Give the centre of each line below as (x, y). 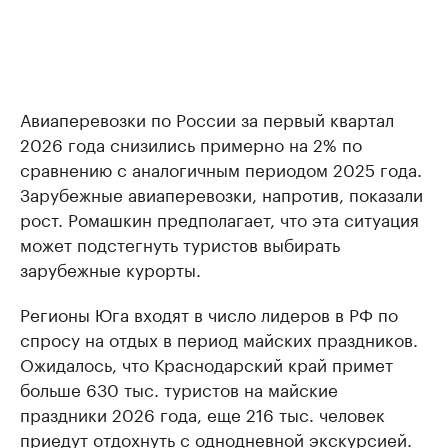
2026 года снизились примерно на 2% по (191, 143)
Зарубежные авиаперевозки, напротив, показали (221, 193)
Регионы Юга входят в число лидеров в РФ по (209, 313)
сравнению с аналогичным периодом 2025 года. (221, 168)
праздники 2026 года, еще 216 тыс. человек (202, 413)
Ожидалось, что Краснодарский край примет (206, 363)
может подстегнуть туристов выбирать (180, 243)
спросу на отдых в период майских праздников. (219, 338)
